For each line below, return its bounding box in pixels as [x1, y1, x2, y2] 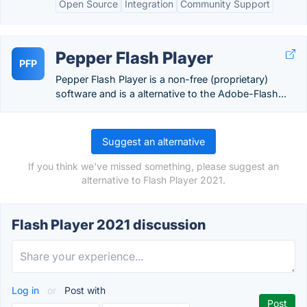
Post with [62, 284, 106, 296]
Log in [12, 284, 42, 296]
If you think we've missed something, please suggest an [28, 160, 279, 172]
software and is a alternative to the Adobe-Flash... [56, 88, 286, 99]
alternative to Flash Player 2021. [82, 174, 225, 186]
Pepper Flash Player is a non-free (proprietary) [56, 73, 268, 85]
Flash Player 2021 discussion [12, 217, 206, 233]
